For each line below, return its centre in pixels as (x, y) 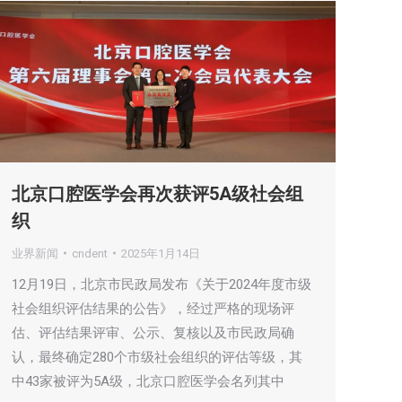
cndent (90, 253)
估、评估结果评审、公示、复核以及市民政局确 (153, 332)
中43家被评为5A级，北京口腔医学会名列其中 (148, 381)
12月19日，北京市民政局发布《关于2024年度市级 (162, 284)
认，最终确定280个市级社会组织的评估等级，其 (157, 357)
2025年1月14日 (161, 253)
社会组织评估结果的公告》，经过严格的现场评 (153, 308)
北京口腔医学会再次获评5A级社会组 (157, 193)
